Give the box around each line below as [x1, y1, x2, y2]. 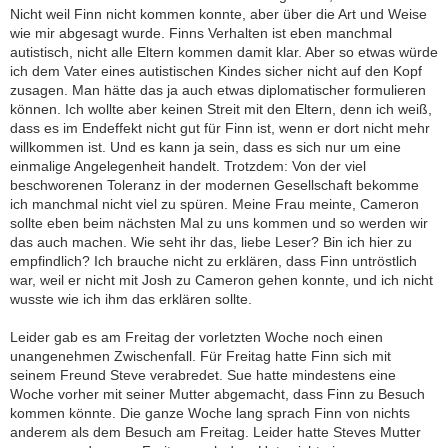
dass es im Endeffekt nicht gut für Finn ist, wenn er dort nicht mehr [10, 120, 430, 137]
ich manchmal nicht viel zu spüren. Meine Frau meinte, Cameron [10, 196, 419, 213]
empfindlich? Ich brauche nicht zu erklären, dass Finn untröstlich [10, 253, 417, 270]
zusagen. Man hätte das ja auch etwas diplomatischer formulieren [10, 82, 426, 99]
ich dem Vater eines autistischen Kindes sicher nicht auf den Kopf [10, 63, 422, 80]
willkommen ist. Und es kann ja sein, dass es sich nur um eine [10, 139, 401, 156]
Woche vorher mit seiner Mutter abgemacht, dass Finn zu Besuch [10, 386, 425, 403]
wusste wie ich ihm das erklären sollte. [10, 291, 252, 308]
